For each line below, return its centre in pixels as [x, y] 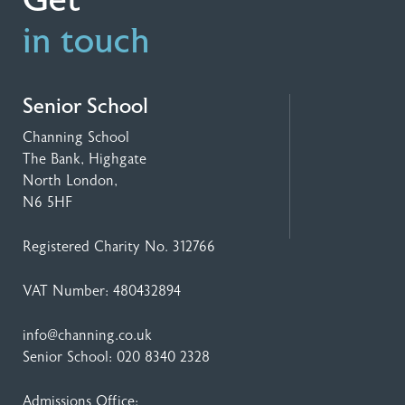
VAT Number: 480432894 [102, 291]
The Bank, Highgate [85, 159]
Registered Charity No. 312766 [119, 247]
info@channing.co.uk [87, 335]
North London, [70, 181]
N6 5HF [47, 202]
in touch [86, 42]
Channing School [76, 137]
